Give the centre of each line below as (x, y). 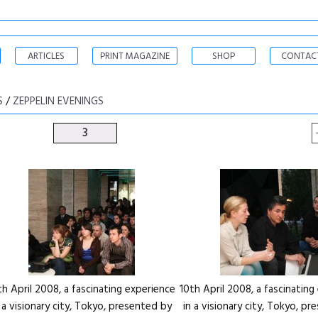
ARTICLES (46, 56)
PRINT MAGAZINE (135, 56)
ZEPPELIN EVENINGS (58, 102)
